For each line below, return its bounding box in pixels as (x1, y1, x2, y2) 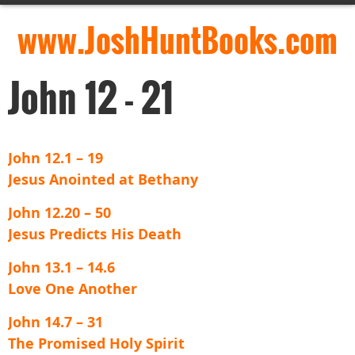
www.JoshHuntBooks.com (17, 16, 338, 63)
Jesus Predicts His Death (8, 224, 181, 244)
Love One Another (8, 279, 137, 299)
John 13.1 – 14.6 (8, 258, 115, 277)
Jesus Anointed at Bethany (8, 170, 198, 189)
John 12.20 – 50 (8, 203, 111, 223)
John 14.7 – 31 (8, 312, 103, 332)
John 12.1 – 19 (8, 148, 103, 168)
